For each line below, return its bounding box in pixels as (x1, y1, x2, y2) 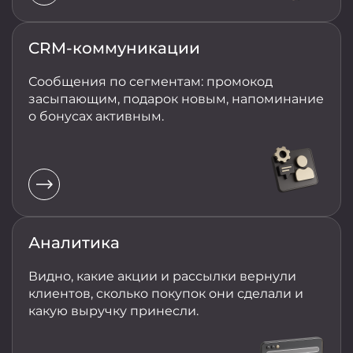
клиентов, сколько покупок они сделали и (28, 286, 303, 302)
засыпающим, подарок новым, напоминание (28, 91, 324, 107)
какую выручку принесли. (28, 303, 199, 319)
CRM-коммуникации (28, 39, 200, 58)
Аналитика (28, 233, 120, 253)
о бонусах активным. (28, 109, 164, 124)
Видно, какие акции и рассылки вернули (28, 269, 296, 284)
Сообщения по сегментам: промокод (28, 74, 273, 90)
